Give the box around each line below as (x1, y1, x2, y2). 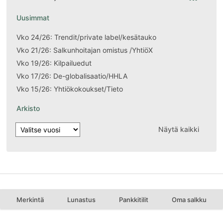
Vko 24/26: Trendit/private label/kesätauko (16, 32, 157, 41)
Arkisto (16, 104, 40, 112)
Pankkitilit (119, 195, 149, 204)
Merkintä (16, 195, 44, 204)
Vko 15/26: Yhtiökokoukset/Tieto (16, 84, 123, 93)
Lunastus (67, 195, 96, 204)
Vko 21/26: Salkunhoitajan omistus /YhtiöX (16, 45, 153, 54)
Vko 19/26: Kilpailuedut (16, 58, 92, 67)
